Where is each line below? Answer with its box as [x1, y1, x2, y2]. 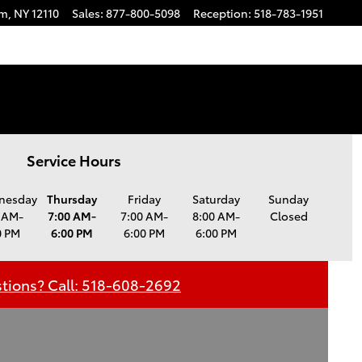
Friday [128, 191, 162, 207]
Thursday [47, 191, 98, 207]
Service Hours [26, 149, 121, 170]
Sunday [268, 191, 309, 207]
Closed [269, 208, 308, 224]
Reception [193, 5, 248, 21]
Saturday [192, 191, 241, 207]
